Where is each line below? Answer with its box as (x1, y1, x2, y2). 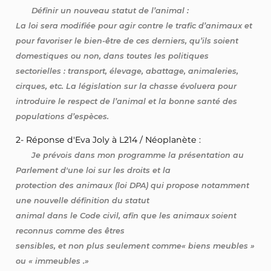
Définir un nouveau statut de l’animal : (31, 6, 189, 16)
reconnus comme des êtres (16, 226, 125, 236)
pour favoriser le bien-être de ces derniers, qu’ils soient (16, 36, 239, 46)
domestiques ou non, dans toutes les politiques (16, 51, 209, 61)
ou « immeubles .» (16, 256, 90, 266)
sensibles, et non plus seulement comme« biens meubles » (16, 241, 255, 251)
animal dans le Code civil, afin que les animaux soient (16, 211, 237, 221)
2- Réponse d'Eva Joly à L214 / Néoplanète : (16, 134, 201, 146)
